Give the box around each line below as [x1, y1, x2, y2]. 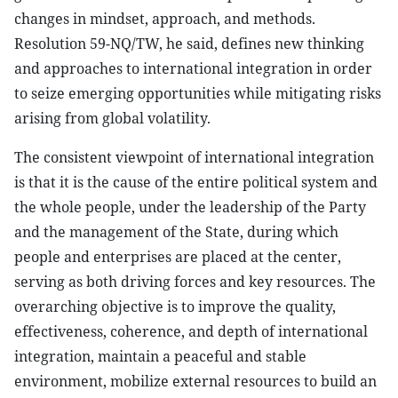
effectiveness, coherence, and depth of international [14, 322, 368, 341]
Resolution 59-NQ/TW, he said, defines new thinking [14, 34, 364, 53]
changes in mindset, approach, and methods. [14, 9, 315, 28]
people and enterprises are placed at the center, [14, 247, 341, 267]
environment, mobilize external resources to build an [14, 371, 377, 391]
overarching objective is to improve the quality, [14, 297, 336, 316]
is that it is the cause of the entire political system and [14, 172, 378, 192]
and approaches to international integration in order [14, 59, 372, 78]
